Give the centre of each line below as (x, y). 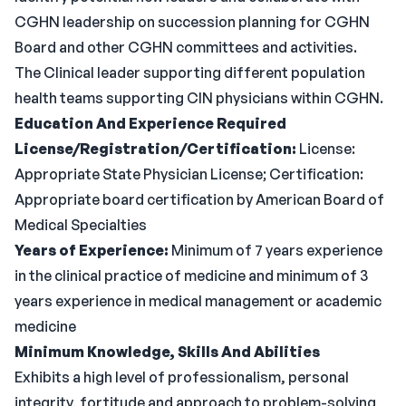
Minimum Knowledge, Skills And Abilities (167, 352)
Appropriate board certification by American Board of (199, 199)
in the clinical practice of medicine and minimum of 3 (191, 275)
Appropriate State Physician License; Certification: (189, 174)
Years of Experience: (92, 250)
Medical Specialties (81, 225)
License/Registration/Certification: (155, 149)
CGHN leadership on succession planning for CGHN (192, 22)
